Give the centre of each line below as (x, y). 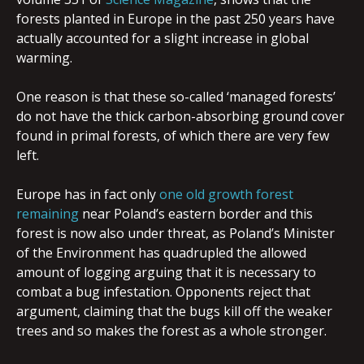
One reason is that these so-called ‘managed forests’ (176, 97)
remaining (48, 214)
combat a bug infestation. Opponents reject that (163, 292)
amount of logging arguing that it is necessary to (166, 272)
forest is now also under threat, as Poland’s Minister (175, 233)
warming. (44, 58)
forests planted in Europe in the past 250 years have (175, 19)
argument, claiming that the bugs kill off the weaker (174, 311)
